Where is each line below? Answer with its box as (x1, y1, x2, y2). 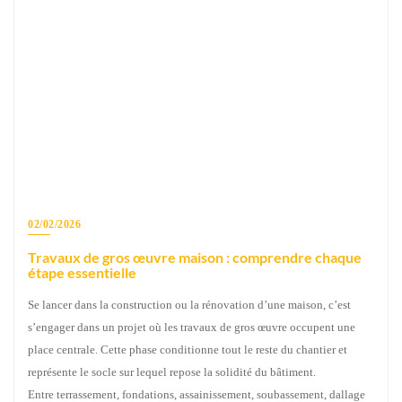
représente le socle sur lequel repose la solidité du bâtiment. (28, 364, 316, 379)
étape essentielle (28, 263, 136, 281)
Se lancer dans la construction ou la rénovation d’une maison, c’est (28, 297, 351, 311)
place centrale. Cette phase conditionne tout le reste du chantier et (28, 342, 347, 356)
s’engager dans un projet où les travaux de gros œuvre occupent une (28, 319, 355, 334)
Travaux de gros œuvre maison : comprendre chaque (28, 248, 362, 266)
